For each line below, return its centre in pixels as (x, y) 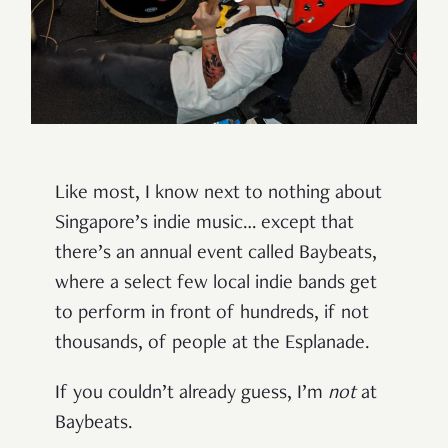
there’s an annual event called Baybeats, (216, 253)
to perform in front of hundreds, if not (212, 313)
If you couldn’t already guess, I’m (191, 393)
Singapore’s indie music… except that (204, 223)
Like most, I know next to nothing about (218, 193)
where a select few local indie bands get (216, 283)
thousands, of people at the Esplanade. (212, 343)
